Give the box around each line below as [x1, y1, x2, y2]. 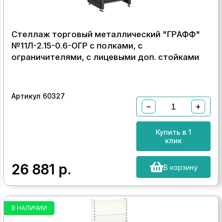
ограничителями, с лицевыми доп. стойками [11, 52, 199, 62]
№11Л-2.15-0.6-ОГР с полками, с [11, 41, 143, 51]
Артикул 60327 [11, 92, 65, 100]
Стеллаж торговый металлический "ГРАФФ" [11, 29, 200, 39]
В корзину [163, 163, 198, 171]
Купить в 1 [156, 128, 192, 136]
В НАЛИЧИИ [11, 204, 47, 212]
